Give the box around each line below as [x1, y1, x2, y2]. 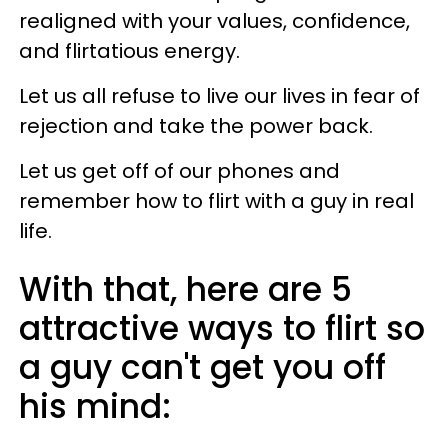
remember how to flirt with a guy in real [19, 186, 414, 215]
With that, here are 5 [19, 265, 352, 313]
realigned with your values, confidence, [19, 6, 410, 35]
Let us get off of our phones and [19, 156, 340, 185]
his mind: [19, 382, 171, 430]
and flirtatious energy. [19, 36, 245, 65]
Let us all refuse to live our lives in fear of [19, 81, 420, 110]
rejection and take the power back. [19, 111, 373, 140]
